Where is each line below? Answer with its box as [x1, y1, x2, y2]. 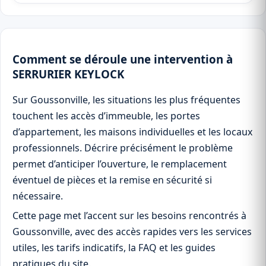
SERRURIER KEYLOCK [12, 66, 124, 81]
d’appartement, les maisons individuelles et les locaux [12, 125, 252, 139]
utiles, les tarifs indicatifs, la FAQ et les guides [12, 241, 216, 255]
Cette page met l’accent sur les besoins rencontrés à [12, 209, 246, 223]
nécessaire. [12, 189, 63, 203]
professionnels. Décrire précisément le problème [12, 141, 233, 155]
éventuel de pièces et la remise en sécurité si [12, 173, 212, 187]
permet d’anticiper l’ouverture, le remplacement [12, 157, 227, 171]
